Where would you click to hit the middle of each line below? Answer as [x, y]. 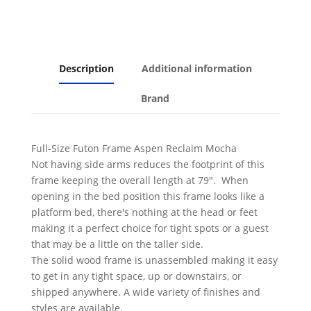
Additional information [196, 68]
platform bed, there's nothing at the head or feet [144, 212]
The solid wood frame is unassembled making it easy [154, 260]
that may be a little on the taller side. [117, 244]
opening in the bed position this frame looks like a [148, 196]
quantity [50, 20]
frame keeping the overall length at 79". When [140, 180]
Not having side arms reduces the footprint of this [148, 164]
